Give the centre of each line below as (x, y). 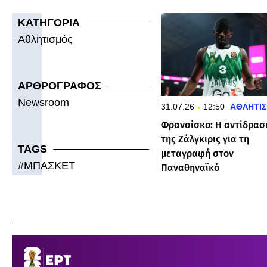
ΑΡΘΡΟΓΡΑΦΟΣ (60, 86)
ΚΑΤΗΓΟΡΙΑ (49, 23)
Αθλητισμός (45, 40)
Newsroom (44, 103)
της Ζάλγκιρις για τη (205, 139)
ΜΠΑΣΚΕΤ (49, 166)
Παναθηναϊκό (190, 168)
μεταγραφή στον (197, 154)
